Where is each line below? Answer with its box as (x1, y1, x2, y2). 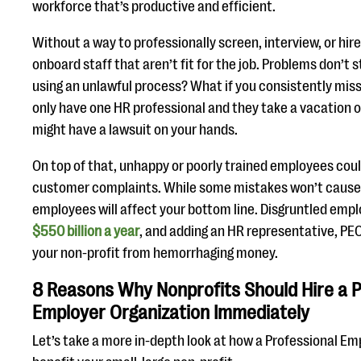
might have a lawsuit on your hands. (32, 122, 240, 138)
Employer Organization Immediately (32, 301, 313, 324)
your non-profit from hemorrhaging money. (32, 245, 278, 261)
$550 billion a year (32, 223, 139, 239)
